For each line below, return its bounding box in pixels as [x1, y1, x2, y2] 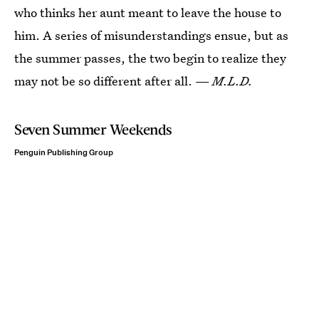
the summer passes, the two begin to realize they [14, 50, 286, 66]
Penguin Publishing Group [14, 147, 113, 158]
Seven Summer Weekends [14, 120, 172, 137]
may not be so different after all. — [14, 73, 212, 89]
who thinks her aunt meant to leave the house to [14, 4, 281, 21]
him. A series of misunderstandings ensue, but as [14, 27, 288, 43]
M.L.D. [212, 73, 253, 89]
